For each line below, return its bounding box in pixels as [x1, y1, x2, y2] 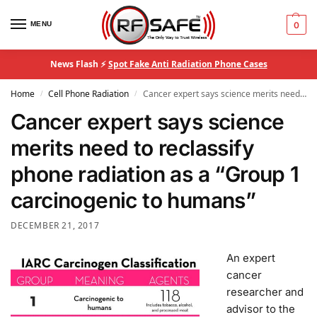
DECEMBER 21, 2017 [11, 219, 100, 231]
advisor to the [226, 301, 295, 316]
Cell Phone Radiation [48, 88, 129, 100]
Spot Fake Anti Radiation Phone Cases [108, 58, 267, 70]
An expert [226, 250, 275, 265]
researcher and [226, 284, 304, 299]
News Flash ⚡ [50, 58, 108, 70]
